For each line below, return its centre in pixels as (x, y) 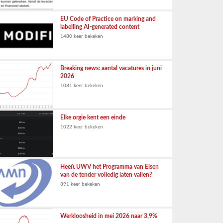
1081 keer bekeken (82, 86)
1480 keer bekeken (82, 36)
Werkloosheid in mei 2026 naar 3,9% (109, 216)
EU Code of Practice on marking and (108, 19)
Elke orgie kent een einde (93, 117)
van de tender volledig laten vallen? (106, 175)
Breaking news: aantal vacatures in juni (111, 68)
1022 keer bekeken (82, 127)
